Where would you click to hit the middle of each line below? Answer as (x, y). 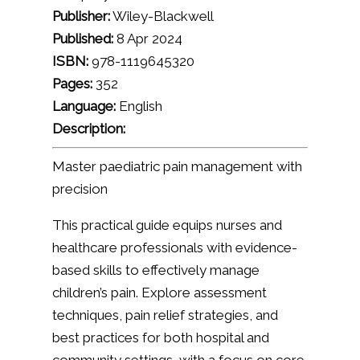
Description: (88, 129)
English (139, 106)
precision (80, 189)
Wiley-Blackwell (162, 16)
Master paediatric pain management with (177, 166)
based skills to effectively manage (155, 270)
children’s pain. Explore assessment (159, 292)
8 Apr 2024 (147, 39)
